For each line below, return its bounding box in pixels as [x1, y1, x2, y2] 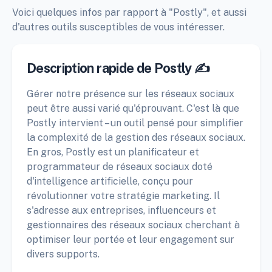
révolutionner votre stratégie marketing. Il [27, 189, 220, 202]
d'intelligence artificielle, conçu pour [27, 175, 193, 187]
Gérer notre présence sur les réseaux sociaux [27, 87, 234, 100]
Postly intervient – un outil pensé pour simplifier [27, 117, 243, 129]
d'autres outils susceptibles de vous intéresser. [12, 21, 225, 33]
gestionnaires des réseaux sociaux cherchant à [27, 219, 240, 231]
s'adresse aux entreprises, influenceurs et [27, 204, 216, 216]
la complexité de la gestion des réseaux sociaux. [27, 131, 245, 143]
